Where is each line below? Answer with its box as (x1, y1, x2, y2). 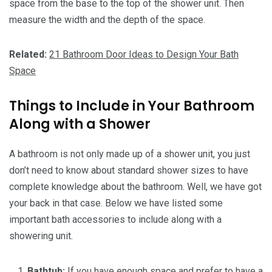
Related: (9, 49, 49, 61)
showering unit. (9, 230, 73, 242)
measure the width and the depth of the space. (9, 14, 205, 26)
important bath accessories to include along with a (9, 214, 222, 226)
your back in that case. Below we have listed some (9, 197, 223, 209)
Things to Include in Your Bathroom (9, 97, 254, 116)
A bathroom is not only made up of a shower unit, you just (9, 148, 250, 160)
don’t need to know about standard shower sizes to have (9, 165, 248, 177)
